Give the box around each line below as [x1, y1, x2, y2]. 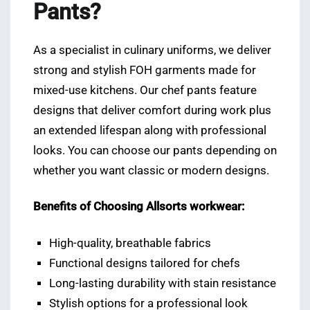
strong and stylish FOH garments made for [33, 64, 256, 77]
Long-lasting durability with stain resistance [49, 276, 277, 290]
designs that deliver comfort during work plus [33, 104, 271, 118]
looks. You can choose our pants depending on [33, 144, 277, 158]
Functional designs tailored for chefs [49, 256, 241, 270]
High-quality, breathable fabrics [49, 236, 212, 250]
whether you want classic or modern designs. [33, 164, 269, 178]
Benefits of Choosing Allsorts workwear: [33, 200, 244, 214]
